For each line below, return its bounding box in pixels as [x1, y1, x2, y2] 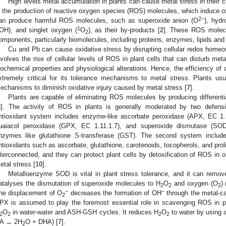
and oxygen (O [171, 179, 218, 187]
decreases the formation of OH [68, 189, 161, 197]
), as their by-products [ [88, 26, 160, 34]
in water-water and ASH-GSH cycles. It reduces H [11, 208, 158, 216]
